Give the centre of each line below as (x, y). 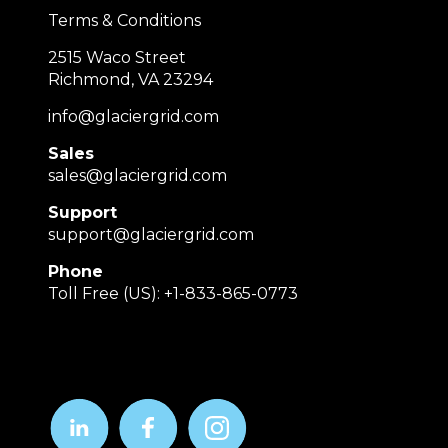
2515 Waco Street (117, 58)
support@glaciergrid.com (151, 235)
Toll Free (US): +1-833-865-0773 (173, 294)
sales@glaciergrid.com (137, 176)
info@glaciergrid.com (133, 117)
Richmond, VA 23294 (130, 80)
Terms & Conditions (124, 21)
